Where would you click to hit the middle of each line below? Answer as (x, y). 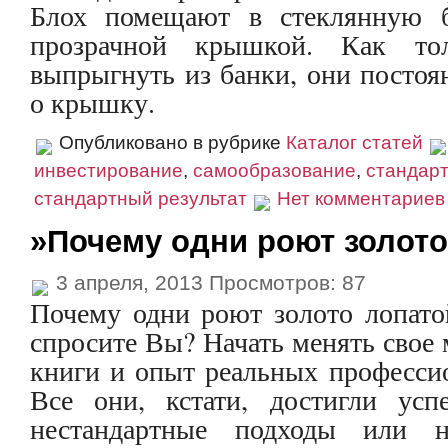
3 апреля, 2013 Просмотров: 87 (208, 282)
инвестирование (108, 170)
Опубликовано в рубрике (170, 142)
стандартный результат (140, 198)
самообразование (274, 170)
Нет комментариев (361, 198)
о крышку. (92, 102)
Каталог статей (354, 142)
